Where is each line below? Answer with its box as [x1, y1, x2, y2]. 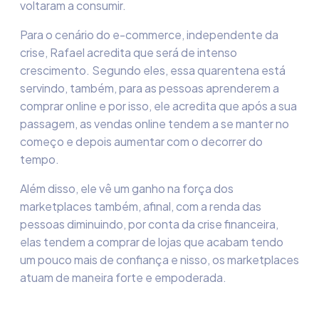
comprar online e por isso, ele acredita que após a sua [20, 98, 297, 113]
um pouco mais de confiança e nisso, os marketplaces [20, 252, 299, 267]
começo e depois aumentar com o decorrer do [20, 134, 263, 149]
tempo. [20, 152, 61, 167]
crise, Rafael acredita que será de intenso [20, 45, 237, 60]
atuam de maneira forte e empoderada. [20, 270, 229, 285]
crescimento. [20, 63, 92, 78]
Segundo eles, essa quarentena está [92, 63, 286, 78]
